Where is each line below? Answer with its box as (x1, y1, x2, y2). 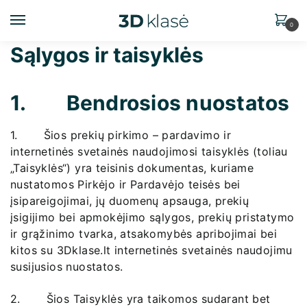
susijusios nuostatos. (10, 260, 123, 273)
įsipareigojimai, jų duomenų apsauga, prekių (10, 194, 249, 208)
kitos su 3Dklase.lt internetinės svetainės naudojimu (10, 243, 293, 257)
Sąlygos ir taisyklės (10, 42, 204, 67)
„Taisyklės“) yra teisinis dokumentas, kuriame (10, 161, 254, 175)
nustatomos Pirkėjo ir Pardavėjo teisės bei (10, 177, 241, 191)
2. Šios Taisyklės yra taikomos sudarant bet (10, 291, 271, 306)
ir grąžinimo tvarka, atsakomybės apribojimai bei (10, 227, 278, 241)
